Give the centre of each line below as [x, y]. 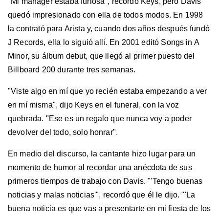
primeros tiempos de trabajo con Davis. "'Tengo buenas [105, 181]
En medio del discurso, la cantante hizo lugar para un [102, 153]
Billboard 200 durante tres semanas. [72, 69]
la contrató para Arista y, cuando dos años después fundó [109, 28]
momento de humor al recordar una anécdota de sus [100, 167]
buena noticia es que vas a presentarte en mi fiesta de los [109, 208]
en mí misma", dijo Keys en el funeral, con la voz [93, 105]
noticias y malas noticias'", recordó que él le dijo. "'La [102, 195]
